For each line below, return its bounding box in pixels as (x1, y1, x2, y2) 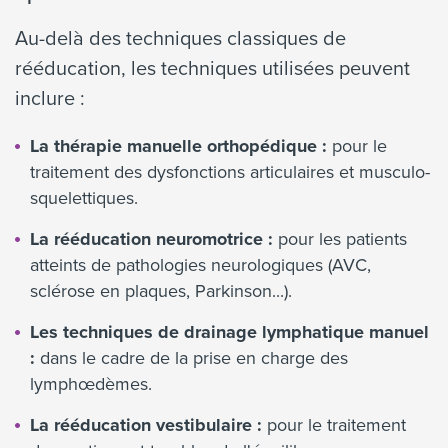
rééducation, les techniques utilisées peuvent (15, 53, 410, 83)
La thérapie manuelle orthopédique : (30, 133, 327, 160)
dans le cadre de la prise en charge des (35, 345, 348, 371)
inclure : (15, 83, 85, 113)
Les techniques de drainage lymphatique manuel (30, 319, 429, 346)
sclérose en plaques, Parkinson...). (30, 278, 292, 304)
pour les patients (273, 226, 407, 252)
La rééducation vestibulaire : (30, 412, 262, 439)
